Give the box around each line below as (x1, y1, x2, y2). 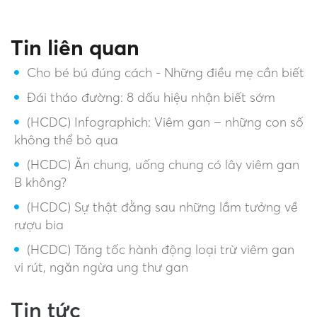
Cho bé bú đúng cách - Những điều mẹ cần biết (27, 65, 304, 80)
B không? (14, 175, 67, 190)
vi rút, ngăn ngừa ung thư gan (14, 260, 188, 275)
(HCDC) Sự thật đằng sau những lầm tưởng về (27, 200, 298, 214)
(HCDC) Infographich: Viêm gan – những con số (27, 115, 304, 129)
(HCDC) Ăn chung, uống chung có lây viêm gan (27, 157, 299, 172)
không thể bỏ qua (14, 132, 118, 147)
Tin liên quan (11, 35, 139, 60)
